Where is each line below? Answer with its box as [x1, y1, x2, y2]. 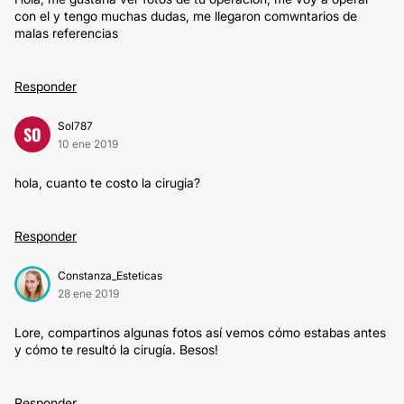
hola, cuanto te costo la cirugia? [14, 175, 200, 190]
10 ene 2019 [58, 137, 118, 151]
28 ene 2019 [58, 287, 119, 300]
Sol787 [58, 119, 93, 133]
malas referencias [14, 25, 118, 41]
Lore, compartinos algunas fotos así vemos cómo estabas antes [14, 325, 386, 340]
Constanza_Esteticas [58, 269, 162, 282]
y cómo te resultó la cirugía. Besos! [14, 342, 218, 357]
